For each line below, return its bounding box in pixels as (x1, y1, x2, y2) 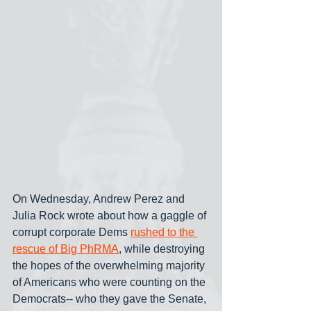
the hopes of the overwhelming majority (12, 260, 208, 272)
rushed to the (131, 226, 197, 239)
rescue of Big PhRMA (12, 243, 119, 255)
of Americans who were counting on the (12, 276, 208, 289)
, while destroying (119, 243, 208, 255)
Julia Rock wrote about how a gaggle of (12, 210, 209, 222)
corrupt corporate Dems (12, 226, 131, 239)
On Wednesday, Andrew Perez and (12, 193, 187, 205)
